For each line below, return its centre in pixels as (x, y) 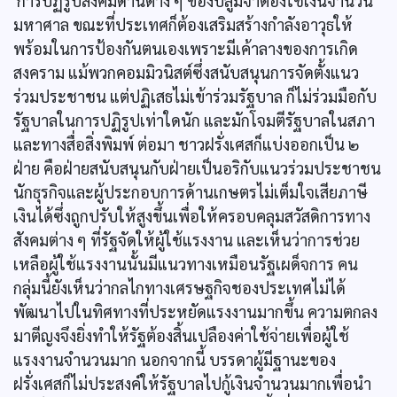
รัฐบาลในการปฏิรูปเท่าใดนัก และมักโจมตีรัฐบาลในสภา (194, 120)
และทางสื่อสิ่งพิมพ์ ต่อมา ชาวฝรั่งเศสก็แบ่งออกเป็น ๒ (186, 144)
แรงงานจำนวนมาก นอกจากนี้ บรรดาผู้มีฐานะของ (175, 359)
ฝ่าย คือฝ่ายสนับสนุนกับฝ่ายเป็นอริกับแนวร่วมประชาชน (197, 168)
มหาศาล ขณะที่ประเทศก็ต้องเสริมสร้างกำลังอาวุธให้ (183, 24)
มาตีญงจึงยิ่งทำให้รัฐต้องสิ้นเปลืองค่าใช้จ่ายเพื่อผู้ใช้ (181, 335)
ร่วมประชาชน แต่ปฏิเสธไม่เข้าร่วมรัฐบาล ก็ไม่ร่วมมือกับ (195, 96)
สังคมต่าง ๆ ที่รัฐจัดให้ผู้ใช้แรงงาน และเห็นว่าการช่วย (187, 240)
